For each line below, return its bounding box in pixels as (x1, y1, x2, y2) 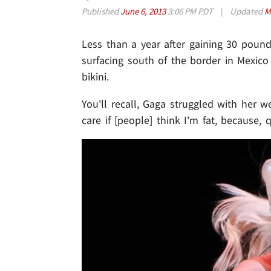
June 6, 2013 (120, 5, 168, 18)
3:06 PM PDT (168, 5, 213, 18)
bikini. (82, 70, 109, 84)
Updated (228, 5, 264, 18)
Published (82, 5, 120, 18)
